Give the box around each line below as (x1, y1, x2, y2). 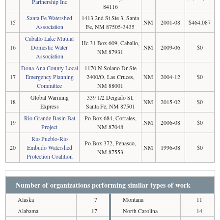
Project (41, 123, 57, 131)
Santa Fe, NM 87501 (85, 102, 135, 110)
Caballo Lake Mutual (25, 34, 74, 42)
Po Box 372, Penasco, (84, 139, 136, 147)
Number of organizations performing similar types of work (16, 180, 191, 190)
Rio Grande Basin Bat (24, 114, 75, 122)
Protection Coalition (26, 152, 73, 160)
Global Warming (30, 93, 69, 101)
